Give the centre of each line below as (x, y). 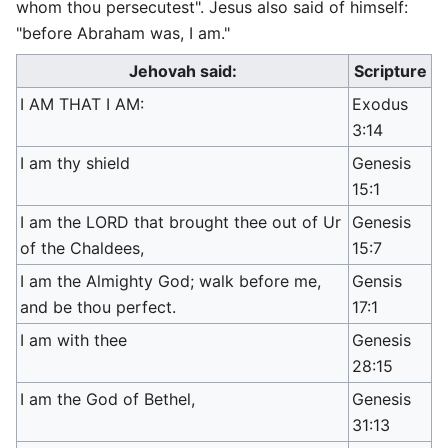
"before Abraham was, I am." (123, 33)
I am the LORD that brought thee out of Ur (181, 222)
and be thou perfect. (98, 307)
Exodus (380, 104)
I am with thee (74, 340)
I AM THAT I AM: (82, 104)
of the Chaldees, (82, 248)
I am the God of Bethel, (108, 399)
